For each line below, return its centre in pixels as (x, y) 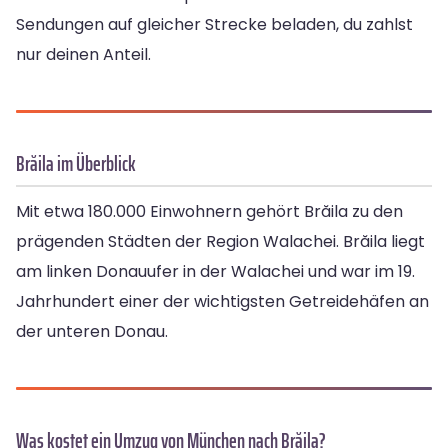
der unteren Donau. (92, 332)
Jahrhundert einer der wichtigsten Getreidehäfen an (222, 302)
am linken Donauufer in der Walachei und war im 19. (215, 272)
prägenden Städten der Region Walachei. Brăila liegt (220, 242)
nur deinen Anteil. (83, 55)
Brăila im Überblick (76, 164)
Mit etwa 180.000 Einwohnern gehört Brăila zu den (209, 212)
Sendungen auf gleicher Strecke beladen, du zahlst (214, 25)
